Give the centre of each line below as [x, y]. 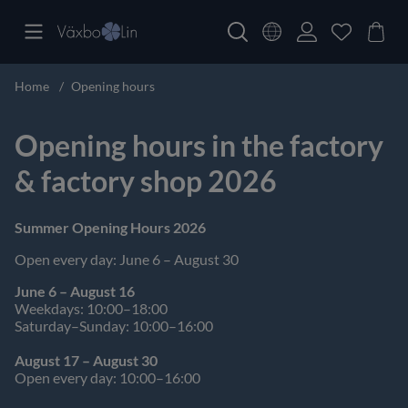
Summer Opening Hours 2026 [110, 227]
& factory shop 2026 [146, 181]
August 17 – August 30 [86, 360]
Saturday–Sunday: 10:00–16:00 [114, 325]
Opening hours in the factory [199, 146]
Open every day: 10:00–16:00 [107, 377]
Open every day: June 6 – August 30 [127, 259]
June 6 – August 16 [75, 291]
